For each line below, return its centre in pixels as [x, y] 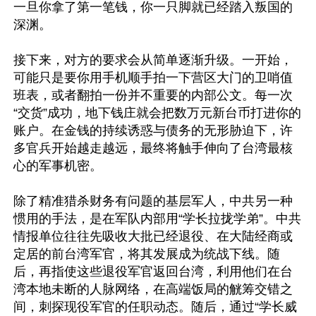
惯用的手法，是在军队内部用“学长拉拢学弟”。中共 [157, 219]
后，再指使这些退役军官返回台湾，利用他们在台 [153, 272]
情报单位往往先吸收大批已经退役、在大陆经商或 [153, 236]
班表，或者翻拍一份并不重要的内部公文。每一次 [153, 95]
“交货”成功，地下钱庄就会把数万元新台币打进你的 [157, 113]
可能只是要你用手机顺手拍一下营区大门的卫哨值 [153, 78]
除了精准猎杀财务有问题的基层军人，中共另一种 [153, 201]
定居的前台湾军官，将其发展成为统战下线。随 [147, 254]
